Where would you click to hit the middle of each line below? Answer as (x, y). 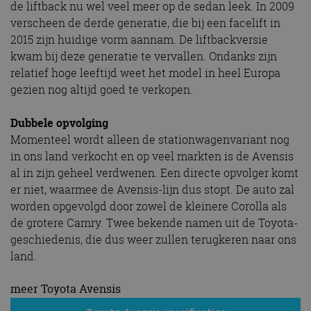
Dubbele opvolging (59, 123)
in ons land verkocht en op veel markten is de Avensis (152, 156)
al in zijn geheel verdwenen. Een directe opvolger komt (154, 173)
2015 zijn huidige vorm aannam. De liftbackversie (139, 39)
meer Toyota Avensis (66, 288)
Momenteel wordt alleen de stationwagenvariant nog (150, 139)
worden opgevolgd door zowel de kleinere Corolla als (149, 206)
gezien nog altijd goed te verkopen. (102, 89)
